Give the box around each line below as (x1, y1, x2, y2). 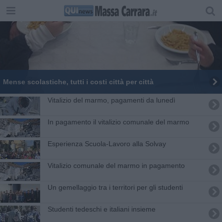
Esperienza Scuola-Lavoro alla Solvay (47, 139, 166, 148)
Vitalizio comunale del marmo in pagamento (47, 161, 185, 169)
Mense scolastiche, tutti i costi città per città (2, 77, 154, 86)
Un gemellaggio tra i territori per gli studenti (47, 183, 183, 191)
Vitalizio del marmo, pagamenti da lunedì (47, 96, 175, 104)
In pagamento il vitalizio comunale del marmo (47, 117, 189, 126)
